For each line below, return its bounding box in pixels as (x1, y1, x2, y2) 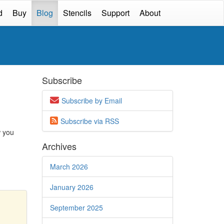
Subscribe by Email (61, 95, 122, 105)
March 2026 (49, 161, 88, 171)
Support (101, 7, 129, 18)
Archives (41, 139, 76, 152)
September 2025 (49, 202, 103, 212)
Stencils (63, 7, 91, 18)
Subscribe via (60, 116, 105, 126)
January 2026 (49, 182, 93, 192)
